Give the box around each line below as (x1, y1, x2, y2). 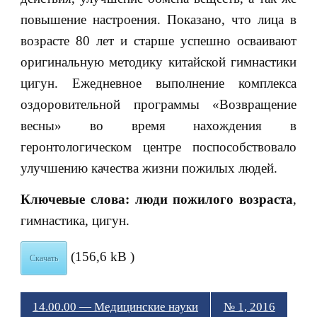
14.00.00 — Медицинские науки (33, 300, 199, 314)
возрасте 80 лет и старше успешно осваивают (20, 33, 297, 48)
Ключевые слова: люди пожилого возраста (20, 191, 294, 207)
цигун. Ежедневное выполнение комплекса (20, 75, 297, 91)
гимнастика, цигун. (20, 212, 129, 228)
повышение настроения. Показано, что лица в (20, 11, 297, 27)
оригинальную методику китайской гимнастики (20, 54, 297, 69)
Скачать (29, 253, 58, 264)
